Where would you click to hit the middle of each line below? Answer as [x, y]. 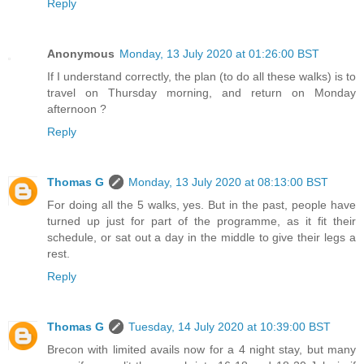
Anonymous [81, 53]
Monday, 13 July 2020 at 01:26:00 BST [219, 53]
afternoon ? [77, 108]
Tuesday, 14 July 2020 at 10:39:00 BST [230, 326]
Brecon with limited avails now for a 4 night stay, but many [201, 349]
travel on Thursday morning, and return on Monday [201, 92]
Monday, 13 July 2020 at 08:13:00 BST [228, 182]
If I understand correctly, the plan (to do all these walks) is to [201, 76]
